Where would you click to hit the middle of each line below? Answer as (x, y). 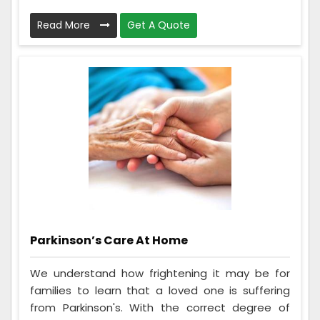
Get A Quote (159, 25)
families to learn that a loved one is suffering (160, 290)
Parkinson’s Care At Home (109, 241)
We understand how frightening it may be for (160, 273)
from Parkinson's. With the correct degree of (160, 307)
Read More (65, 25)
